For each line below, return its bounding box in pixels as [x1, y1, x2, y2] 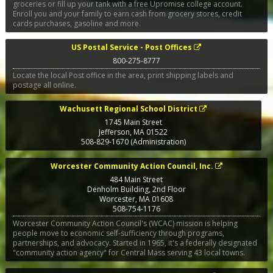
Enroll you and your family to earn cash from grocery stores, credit [12, 8, 242, 19]
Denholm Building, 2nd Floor [87, 183, 186, 194]
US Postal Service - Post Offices [71, 42, 193, 52]
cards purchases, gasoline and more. [12, 18, 141, 29]
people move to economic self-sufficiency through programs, [12, 227, 224, 238]
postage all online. [12, 80, 76, 91]
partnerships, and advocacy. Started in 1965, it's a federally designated [12, 237, 257, 248]
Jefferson [99, 127, 130, 138]
